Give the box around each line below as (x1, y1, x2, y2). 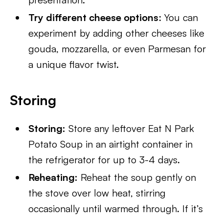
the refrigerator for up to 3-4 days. (28, 153, 180, 166)
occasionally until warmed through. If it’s (28, 202, 203, 215)
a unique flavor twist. (28, 58, 119, 70)
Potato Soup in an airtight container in (28, 138, 193, 150)
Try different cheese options (28, 11, 159, 23)
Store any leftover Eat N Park (66, 122, 195, 134)
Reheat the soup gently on (78, 171, 197, 183)
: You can (158, 11, 198, 23)
